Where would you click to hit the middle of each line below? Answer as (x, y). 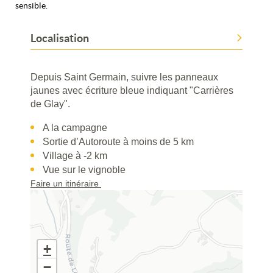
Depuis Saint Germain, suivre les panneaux (124, 77)
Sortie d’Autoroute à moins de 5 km (118, 141)
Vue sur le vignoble (84, 169)
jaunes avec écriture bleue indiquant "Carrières (132, 90)
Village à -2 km (75, 155)
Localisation (60, 38)
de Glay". (50, 104)
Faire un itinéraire (66, 183)
